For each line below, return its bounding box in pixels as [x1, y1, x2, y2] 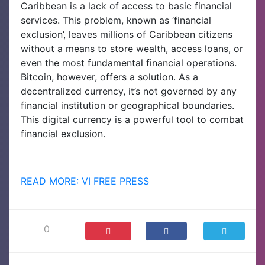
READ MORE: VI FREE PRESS [21, 174, 149, 187]
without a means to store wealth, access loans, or [21, 42, 243, 54]
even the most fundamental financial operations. [21, 56, 237, 69]
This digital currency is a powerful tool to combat [21, 113, 244, 125]
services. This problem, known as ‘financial [21, 14, 211, 26]
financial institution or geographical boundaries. [21, 99, 234, 111]
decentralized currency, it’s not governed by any [21, 85, 237, 97]
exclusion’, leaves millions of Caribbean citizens [21, 28, 232, 40]
